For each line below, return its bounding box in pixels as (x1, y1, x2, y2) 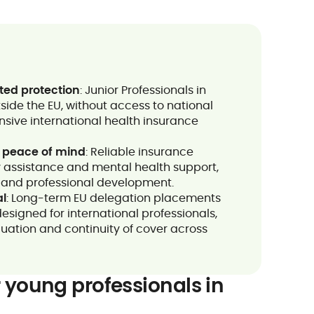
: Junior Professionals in (80, 82, 207, 98)
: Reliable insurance (86, 144, 194, 160)
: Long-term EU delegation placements (6, 190, 221, 206)
